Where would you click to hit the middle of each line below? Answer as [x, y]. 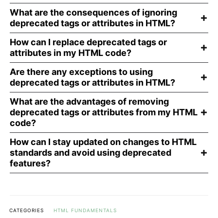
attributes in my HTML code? [71, 53]
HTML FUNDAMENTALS [85, 210]
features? [30, 163]
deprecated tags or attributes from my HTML [104, 112]
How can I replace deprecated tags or [88, 42]
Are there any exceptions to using [81, 72]
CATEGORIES [27, 210]
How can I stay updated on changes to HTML [103, 142]
